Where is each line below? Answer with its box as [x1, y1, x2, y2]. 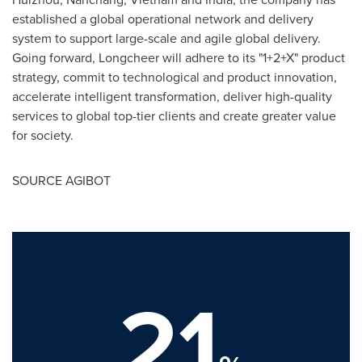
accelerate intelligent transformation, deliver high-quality [12, 86, 332, 105]
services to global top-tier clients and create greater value [12, 106, 336, 124]
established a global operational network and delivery [12, 9, 314, 27]
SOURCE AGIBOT [12, 170, 111, 189]
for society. [12, 125, 74, 144]
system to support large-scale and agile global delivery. [12, 28, 321, 47]
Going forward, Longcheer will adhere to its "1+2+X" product [12, 48, 345, 66]
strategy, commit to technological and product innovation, [12, 67, 337, 86]
